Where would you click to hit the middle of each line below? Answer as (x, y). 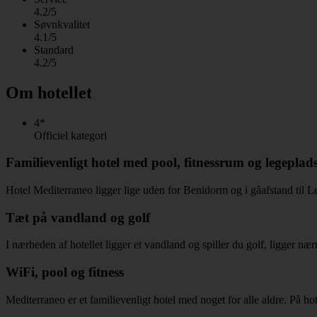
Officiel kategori (70, 135)
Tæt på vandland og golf (78, 217)
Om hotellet (49, 92)
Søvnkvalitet (62, 24)
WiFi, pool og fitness (65, 272)
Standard (54, 50)
